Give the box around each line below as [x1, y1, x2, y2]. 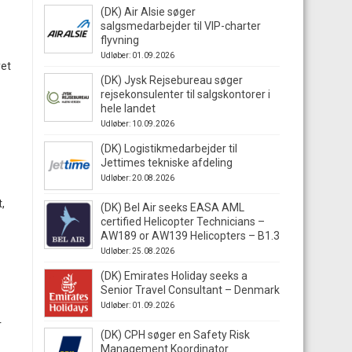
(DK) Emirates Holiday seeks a [101, 269, 247, 282]
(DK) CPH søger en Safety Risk [101, 328, 250, 341]
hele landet [101, 102, 156, 115]
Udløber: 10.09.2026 [101, 119, 174, 128]
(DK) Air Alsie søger [101, 5, 196, 18]
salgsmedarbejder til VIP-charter [101, 20, 261, 32]
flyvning [101, 34, 139, 46]
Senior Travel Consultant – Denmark [101, 284, 280, 296]
